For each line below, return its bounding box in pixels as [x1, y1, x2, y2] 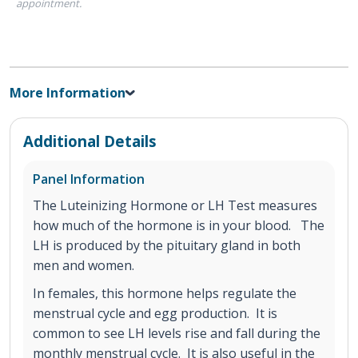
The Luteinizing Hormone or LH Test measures [33, 197, 317, 215]
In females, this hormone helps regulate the [33, 284, 296, 303]
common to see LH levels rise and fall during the [33, 324, 320, 343]
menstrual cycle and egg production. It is [33, 304, 277, 323]
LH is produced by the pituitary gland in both [33, 237, 300, 255]
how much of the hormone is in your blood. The [33, 217, 324, 235]
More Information [10, 84, 125, 102]
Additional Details [23, 131, 157, 152]
